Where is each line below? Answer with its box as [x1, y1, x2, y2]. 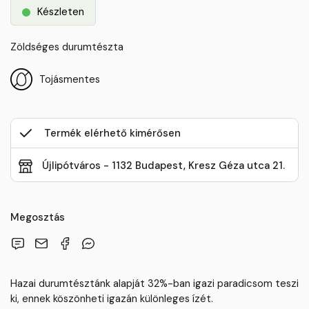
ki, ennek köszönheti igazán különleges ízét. [10, 291, 213, 306]
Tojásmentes [39, 72, 100, 86]
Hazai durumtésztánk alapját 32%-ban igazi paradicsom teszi [10, 276, 299, 290]
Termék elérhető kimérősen [44, 126, 181, 140]
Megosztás [10, 210, 65, 224]
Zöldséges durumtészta [10, 39, 123, 54]
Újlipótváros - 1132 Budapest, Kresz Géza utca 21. [42, 158, 285, 172]
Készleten [37, 4, 84, 19]
